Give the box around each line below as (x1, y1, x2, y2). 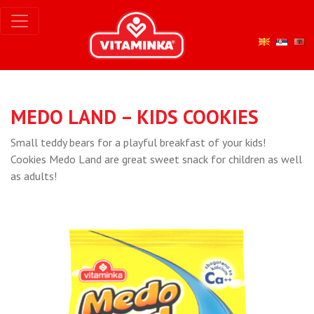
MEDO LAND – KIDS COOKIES (11, 104, 259, 130)
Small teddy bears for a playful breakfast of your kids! (11, 135, 266, 149)
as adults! (11, 169, 57, 183)
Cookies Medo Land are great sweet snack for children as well (11, 152, 302, 166)
